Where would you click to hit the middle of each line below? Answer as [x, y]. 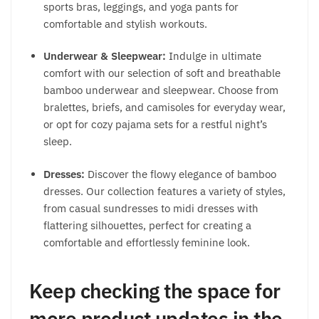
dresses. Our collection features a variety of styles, [164, 191]
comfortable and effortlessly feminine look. [147, 242]
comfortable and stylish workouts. [125, 24]
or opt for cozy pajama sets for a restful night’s [155, 125]
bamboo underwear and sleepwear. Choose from [161, 90]
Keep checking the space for [155, 291]
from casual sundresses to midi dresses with [151, 208]
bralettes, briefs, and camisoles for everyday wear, [164, 108]
